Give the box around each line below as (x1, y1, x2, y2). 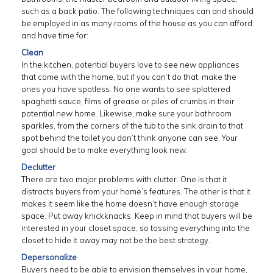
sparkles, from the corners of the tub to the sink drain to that (21, 121, 243, 130)
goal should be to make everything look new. (21, 145, 188, 155)
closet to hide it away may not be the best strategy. (21, 235, 210, 245)
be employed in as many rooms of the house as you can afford (21, 18, 252, 28)
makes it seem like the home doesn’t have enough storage (21, 199, 239, 208)
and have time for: (21, 30, 88, 40)
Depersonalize (21, 252, 77, 262)
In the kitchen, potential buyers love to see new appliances (21, 60, 239, 69)
